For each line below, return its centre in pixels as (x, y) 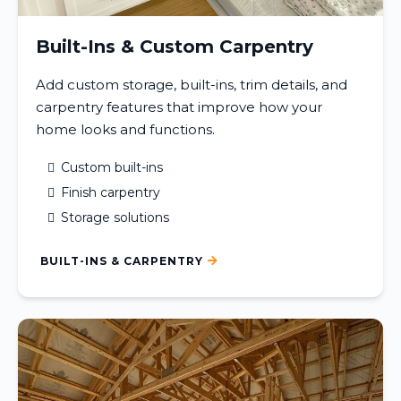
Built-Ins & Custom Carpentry (175, 46)
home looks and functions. (125, 129)
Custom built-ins (112, 167)
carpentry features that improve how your (179, 107)
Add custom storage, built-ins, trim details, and (192, 84)
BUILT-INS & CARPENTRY (122, 260)
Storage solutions (115, 217)
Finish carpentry (111, 192)
